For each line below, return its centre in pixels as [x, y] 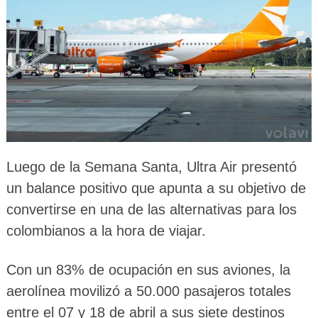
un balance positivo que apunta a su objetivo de [156, 188]
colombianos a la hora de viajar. [106, 231]
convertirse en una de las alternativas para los [151, 210]
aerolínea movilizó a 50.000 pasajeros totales [148, 291]
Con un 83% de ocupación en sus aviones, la [148, 270]
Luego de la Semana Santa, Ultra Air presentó [151, 167]
